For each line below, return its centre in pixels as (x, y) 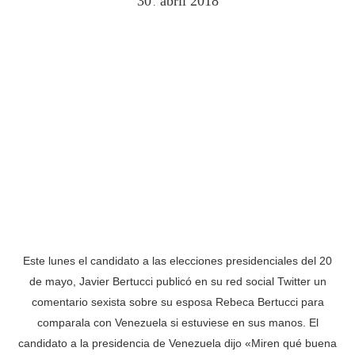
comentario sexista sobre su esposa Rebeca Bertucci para (177, 302)
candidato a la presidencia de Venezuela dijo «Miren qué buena (177, 344)
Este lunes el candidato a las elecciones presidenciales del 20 (177, 261)
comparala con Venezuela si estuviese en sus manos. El (177, 323)
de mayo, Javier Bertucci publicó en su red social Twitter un (177, 282)
